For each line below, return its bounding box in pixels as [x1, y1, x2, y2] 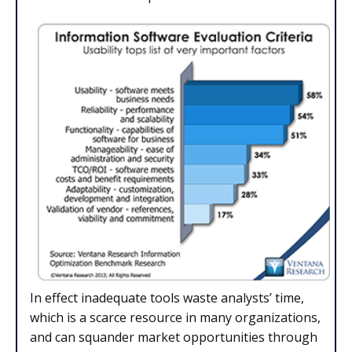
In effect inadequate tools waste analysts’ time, [30, 289, 304, 307]
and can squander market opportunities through [30, 328, 317, 346]
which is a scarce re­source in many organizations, [30, 309, 321, 327]
